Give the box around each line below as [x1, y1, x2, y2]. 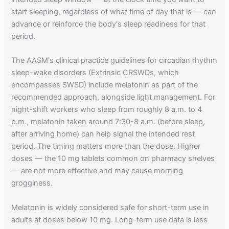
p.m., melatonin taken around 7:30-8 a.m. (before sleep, [11, 117, 205, 127]
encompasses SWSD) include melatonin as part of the [11, 80, 198, 90]
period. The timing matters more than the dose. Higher [11, 142, 201, 151]
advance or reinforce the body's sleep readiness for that [11, 19, 206, 29]
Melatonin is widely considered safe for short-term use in [11, 202, 210, 212]
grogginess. [11, 178, 53, 188]
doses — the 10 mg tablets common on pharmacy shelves [11, 154, 215, 164]
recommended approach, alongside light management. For [11, 93, 216, 102]
